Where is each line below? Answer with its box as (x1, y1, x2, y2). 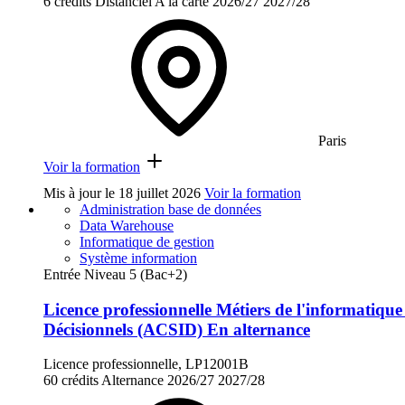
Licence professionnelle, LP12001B (43, 356, 249, 372)
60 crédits (43, 372, 99, 389)
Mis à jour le (43, 184, 118, 201)
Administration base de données (80, 201, 261, 217)
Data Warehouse (80, 217, 174, 233)
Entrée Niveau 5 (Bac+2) (43, 266, 187, 282)
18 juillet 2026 (118, 184, 201, 201)
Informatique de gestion (80, 233, 214, 250)
